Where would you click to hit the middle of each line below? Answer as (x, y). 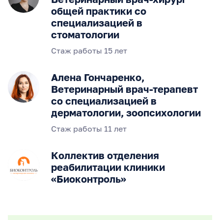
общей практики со (99, 11)
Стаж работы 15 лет (89, 51)
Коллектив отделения (105, 155)
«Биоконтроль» (89, 179)
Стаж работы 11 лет (89, 129)
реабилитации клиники (108, 167)
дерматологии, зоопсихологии (126, 112)
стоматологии (85, 34)
